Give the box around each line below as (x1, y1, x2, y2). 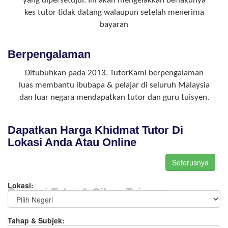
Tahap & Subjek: (8, 215, 65, 225)
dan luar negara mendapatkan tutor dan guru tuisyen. (19, 93, 209, 102)
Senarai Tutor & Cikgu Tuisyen (8, 185, 166, 198)
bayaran (100, 20, 128, 29)
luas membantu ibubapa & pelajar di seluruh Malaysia (18, 80, 210, 90)
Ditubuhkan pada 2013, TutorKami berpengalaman (24, 68, 204, 77)
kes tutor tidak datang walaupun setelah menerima (24, 8, 204, 17)
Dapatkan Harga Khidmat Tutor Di (8, 123, 183, 136)
